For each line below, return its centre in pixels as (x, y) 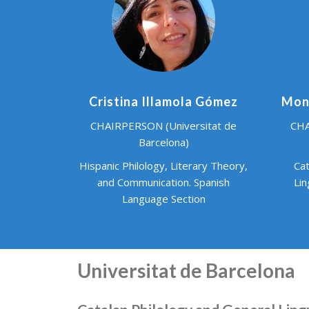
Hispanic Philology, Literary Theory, (163, 165)
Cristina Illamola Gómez (163, 101)
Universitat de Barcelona (186, 271)
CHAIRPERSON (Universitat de (163, 125)
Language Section (163, 198)
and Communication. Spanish (163, 182)
